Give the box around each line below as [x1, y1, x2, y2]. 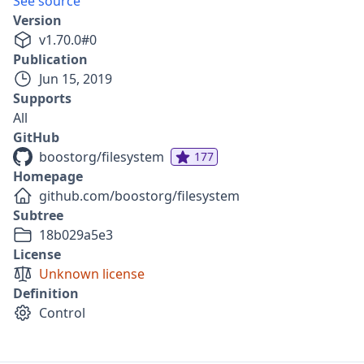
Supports [13, 89, 71, 107]
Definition [13, 284, 79, 302]
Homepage [13, 167, 83, 185]
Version [13, 11, 62, 29]
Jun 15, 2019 [39, 70, 112, 88]
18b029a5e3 [39, 226, 113, 244]
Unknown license [39, 265, 145, 283]
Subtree [13, 206, 63, 224]
